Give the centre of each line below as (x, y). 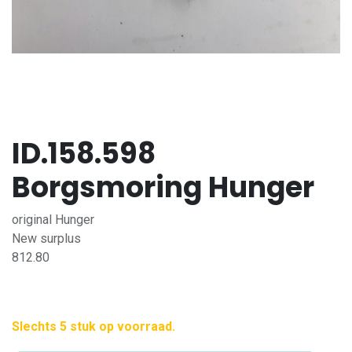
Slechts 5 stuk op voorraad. (93, 326)
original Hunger (53, 220)
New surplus (46, 238)
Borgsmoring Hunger (163, 187)
